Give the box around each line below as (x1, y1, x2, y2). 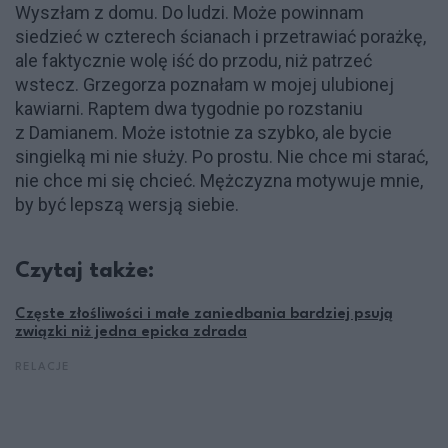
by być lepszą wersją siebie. (15, 194, 239, 215)
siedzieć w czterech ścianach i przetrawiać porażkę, (15, 26, 426, 47)
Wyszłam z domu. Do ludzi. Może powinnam (15, 2, 364, 23)
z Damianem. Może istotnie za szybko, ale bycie (15, 122, 392, 143)
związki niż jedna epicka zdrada (15, 325, 247, 340)
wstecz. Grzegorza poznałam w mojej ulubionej (15, 74, 394, 95)
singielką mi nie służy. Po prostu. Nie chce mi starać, (15, 146, 428, 167)
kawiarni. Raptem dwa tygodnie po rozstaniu (15, 98, 363, 119)
